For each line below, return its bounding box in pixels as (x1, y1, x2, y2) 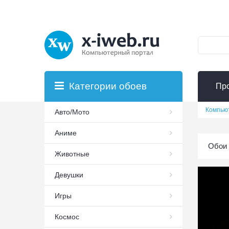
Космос (55, 213, 79, 221)
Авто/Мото (55, 108, 89, 116)
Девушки (55, 171, 83, 179)
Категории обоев (69, 81, 147, 91)
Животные (55, 150, 89, 158)
